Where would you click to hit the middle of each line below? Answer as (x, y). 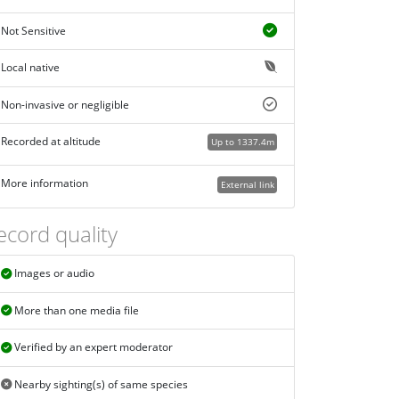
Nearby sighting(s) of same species (99, 385)
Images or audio (53, 273)
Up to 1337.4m (242, 142)
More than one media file (75, 311)
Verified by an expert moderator (92, 347)
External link (247, 184)
